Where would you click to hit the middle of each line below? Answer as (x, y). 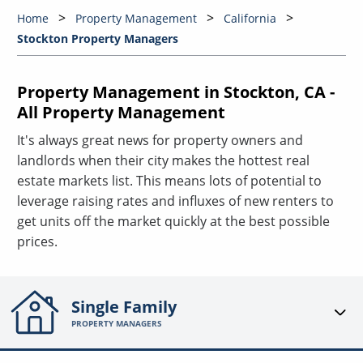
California (250, 19)
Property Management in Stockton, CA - (175, 92)
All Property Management (121, 113)
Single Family (124, 307)
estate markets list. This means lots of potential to (169, 181)
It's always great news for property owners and (160, 141)
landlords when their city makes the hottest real (163, 161)
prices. (37, 242)
